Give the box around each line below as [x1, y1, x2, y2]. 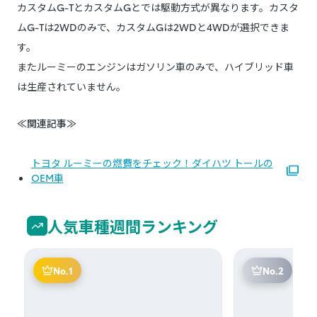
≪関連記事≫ [17, 115, 76, 130]
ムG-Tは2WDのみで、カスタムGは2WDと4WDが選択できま [17, 19, 289, 34]
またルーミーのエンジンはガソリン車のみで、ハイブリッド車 [17, 59, 294, 74]
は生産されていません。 [17, 79, 126, 93]
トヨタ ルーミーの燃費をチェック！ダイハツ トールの [30, 155, 273, 170]
